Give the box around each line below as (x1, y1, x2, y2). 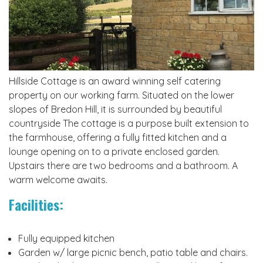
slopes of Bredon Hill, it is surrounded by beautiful (9, 103, 222, 115)
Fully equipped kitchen (18, 232, 114, 244)
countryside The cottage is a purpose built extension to (9, 117, 249, 129)
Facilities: (9, 193, 67, 215)
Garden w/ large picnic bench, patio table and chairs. (18, 246, 248, 258)
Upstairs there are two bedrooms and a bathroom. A (9, 159, 238, 171)
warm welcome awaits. (9, 173, 107, 186)
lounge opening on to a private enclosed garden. (9, 145, 222, 157)
